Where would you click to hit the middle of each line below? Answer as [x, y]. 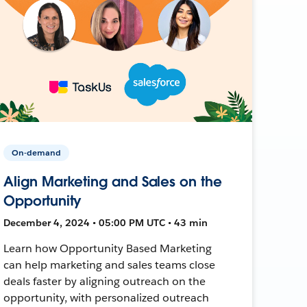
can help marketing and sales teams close [109, 265]
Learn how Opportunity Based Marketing [108, 248]
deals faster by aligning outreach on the [105, 281]
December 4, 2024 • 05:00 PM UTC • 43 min [106, 222]
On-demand [37, 152]
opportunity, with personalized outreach [106, 297]
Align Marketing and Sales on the [113, 181]
